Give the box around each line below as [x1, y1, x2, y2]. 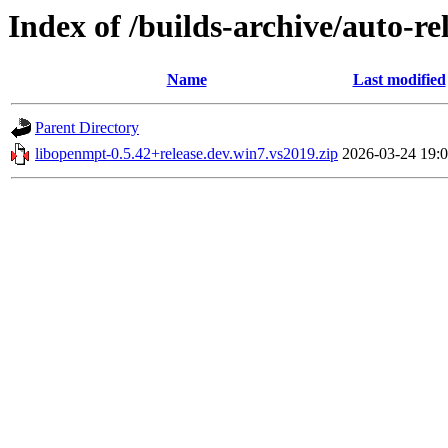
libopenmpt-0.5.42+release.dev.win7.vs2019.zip [35, 145, 338, 163]
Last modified [352, 71, 446, 89]
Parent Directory [35, 119, 139, 137]
